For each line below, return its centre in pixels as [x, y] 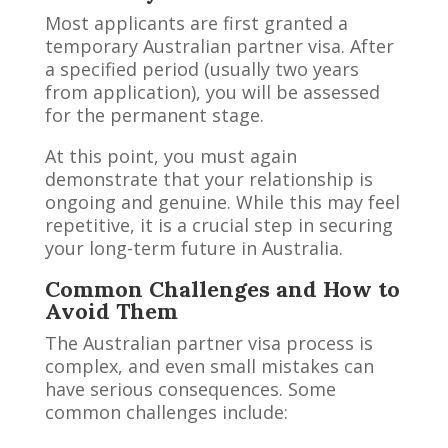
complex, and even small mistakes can [209, 365]
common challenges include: [166, 411]
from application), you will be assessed [212, 91]
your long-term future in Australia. [193, 247]
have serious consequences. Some [190, 388]
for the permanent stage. [154, 114]
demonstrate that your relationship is [208, 178]
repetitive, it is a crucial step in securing [218, 224]
